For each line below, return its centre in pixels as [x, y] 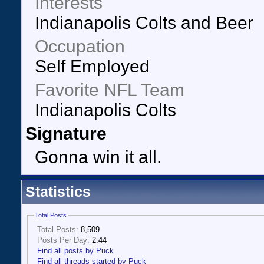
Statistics [58, 192]
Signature [66, 133]
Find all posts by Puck [75, 250]
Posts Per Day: [63, 240]
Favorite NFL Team [110, 90]
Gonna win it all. [98, 157]
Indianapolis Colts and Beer [144, 23]
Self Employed [92, 66]
